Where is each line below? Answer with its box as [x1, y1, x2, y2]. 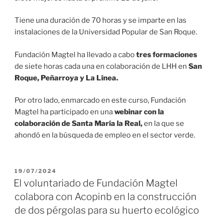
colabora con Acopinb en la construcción [15, 191, 197, 203]
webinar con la [114, 108, 164, 117]
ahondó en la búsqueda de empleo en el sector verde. [15, 131, 195, 140]
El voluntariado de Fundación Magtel [14, 177, 178, 189]
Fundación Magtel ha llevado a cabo [15, 50, 136, 59]
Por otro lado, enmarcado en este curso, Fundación [15, 96, 186, 105]
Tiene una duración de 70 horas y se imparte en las [15, 16, 186, 25]
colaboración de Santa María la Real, [15, 119, 144, 128]
